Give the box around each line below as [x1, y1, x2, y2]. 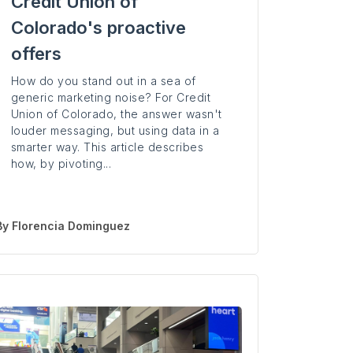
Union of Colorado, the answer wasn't [10, 107, 222, 121]
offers [10, 43, 61, 65]
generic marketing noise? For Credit [10, 91, 211, 105]
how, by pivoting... [10, 157, 112, 171]
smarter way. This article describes [10, 140, 204, 154]
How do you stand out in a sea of [10, 74, 196, 88]
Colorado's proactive [10, 17, 186, 39]
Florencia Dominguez [11, 219, 130, 233]
